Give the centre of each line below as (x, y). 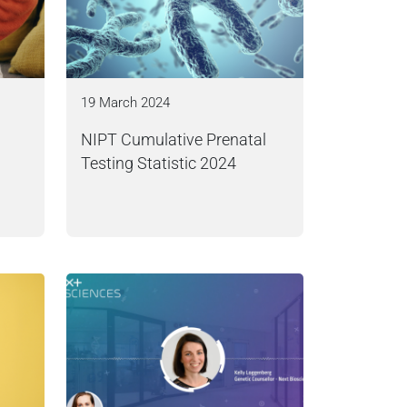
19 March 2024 (125, 103)
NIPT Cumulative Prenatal (174, 140)
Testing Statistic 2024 (159, 164)
